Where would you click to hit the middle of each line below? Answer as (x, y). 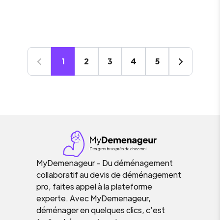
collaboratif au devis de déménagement (109, 175)
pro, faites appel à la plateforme (94, 186)
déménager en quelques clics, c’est (101, 210)
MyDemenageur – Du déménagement (105, 163)
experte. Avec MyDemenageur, (94, 198)
